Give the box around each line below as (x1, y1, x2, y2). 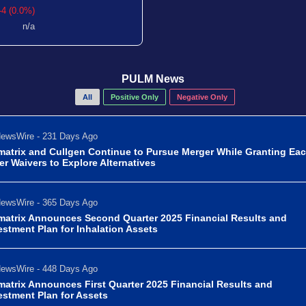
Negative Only (176, 93, 227, 101)
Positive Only (110, 93, 158, 101)
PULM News (122, 73, 184, 85)
